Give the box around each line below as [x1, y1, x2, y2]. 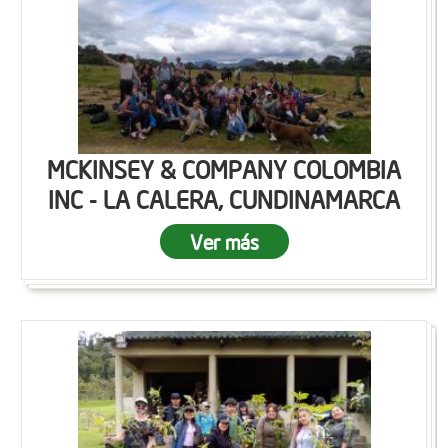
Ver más [189, 229, 259, 254]
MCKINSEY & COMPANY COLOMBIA [47, 154, 401, 184]
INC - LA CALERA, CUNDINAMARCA [48, 184, 400, 214]
